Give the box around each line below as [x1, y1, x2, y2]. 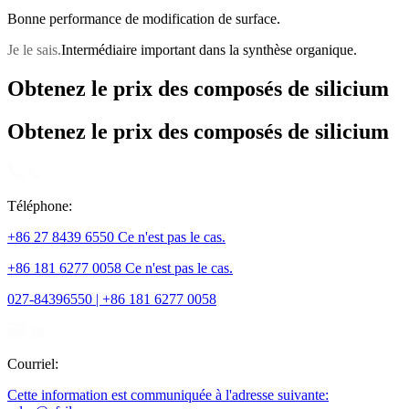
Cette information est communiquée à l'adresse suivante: [7, 386, 329, 403]
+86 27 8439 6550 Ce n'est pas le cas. [7, 228, 225, 245]
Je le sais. [7, 41, 61, 58]
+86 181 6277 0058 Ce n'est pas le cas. [7, 259, 233, 276]
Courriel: [7, 355, 58, 372]
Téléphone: [7, 197, 72, 214]
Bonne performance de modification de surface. [7, 10, 280, 26]
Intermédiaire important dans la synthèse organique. [61, 41, 357, 58]
